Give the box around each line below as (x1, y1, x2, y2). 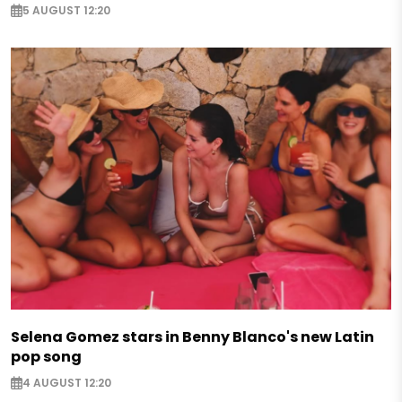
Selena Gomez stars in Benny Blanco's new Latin (11, 327, 374, 347)
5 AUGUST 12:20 (22, 3, 110, 19)
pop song (11, 346, 82, 367)
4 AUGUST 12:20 (22, 375, 111, 391)
